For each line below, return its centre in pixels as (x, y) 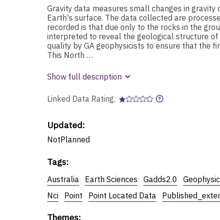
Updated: (66, 125)
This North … (70, 55)
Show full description (84, 76)
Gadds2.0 (160, 179)
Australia (63, 179)
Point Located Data (122, 195)
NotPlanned (69, 139)
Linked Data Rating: (82, 98)
